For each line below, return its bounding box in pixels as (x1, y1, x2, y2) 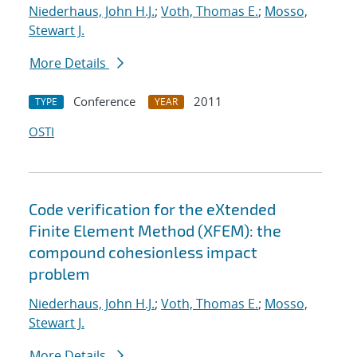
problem (29, 264, 90, 284)
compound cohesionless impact (29, 242, 257, 262)
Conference (73, 93, 135, 110)
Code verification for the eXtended (29, 199, 276, 219)
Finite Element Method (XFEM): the (29, 221, 281, 241)
